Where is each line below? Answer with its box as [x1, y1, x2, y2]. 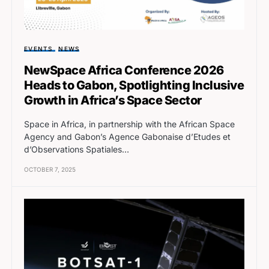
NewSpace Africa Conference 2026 [24, 62, 224, 77]
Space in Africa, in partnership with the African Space [24, 118, 235, 129]
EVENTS [24, 44, 53, 52]
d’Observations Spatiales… [24, 144, 129, 154]
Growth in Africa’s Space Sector [24, 92, 202, 107]
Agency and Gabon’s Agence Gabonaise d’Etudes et [24, 131, 231, 142]
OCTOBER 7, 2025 [24, 165, 76, 173]
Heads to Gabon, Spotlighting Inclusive [24, 77, 244, 92]
